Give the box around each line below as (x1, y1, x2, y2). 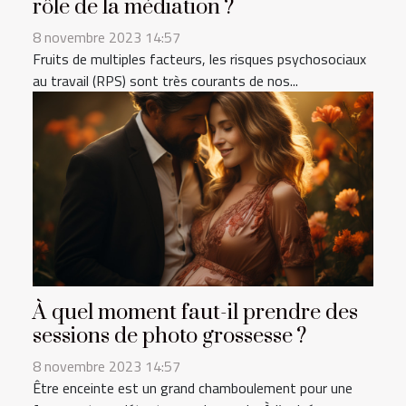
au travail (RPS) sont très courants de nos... (33, 69, 298, 92)
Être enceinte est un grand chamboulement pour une (33, 376, 353, 399)
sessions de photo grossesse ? (33, 322, 306, 350)
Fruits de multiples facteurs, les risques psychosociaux (33, 47, 366, 70)
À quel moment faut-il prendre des (33, 298, 358, 326)
